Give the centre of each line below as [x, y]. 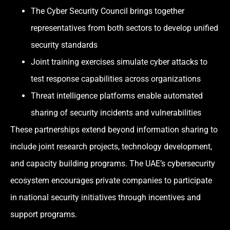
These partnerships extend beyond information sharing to [114, 130]
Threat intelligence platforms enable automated [117, 96]
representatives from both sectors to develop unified [124, 28]
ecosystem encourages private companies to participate [111, 181]
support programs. [44, 215]
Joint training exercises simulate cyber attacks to [119, 62]
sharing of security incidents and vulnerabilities [116, 113]
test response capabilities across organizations [116, 79]
